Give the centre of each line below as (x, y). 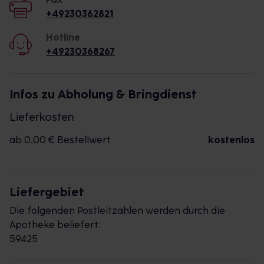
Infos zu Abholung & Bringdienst (103, 94)
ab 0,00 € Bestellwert (60, 140)
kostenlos (231, 140)
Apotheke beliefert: (55, 225)
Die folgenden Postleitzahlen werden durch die (117, 211)
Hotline (63, 37)
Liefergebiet (47, 192)
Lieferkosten (42, 117)
